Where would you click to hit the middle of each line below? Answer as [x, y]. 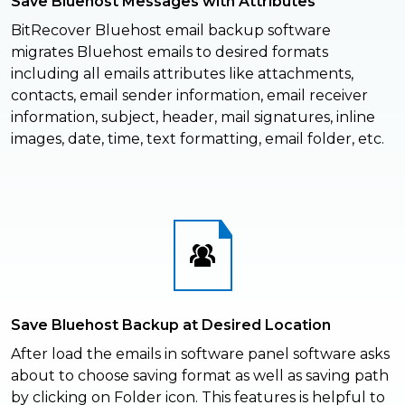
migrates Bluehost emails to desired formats [170, 52]
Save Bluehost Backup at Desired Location [171, 325]
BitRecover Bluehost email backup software [171, 31]
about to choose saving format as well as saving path [200, 376]
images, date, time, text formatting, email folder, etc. [198, 139]
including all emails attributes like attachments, [182, 74]
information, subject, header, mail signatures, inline [193, 118]
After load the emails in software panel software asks [200, 354]
